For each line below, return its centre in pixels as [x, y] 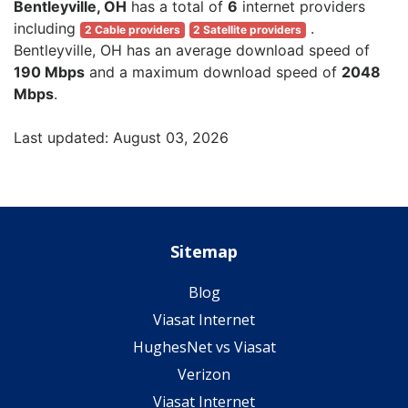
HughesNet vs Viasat [204, 347]
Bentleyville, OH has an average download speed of [192, 50]
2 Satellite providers [248, 29]
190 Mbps [49, 71]
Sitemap [204, 251]
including [47, 28]
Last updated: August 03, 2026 [121, 137]
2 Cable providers [132, 29]
